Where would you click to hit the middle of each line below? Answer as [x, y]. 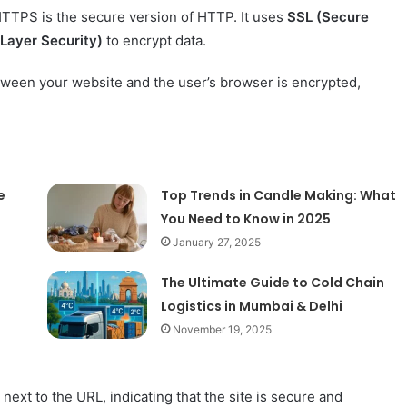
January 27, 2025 [217, 242]
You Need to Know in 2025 [246, 218]
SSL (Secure [328, 16]
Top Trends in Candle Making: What [279, 195]
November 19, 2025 [223, 329]
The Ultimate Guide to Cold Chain [273, 282]
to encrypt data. [154, 40]
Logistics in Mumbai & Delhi [252, 306]
